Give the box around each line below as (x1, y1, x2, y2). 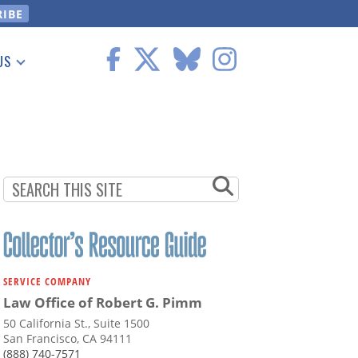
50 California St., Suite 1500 (3, 316, 149, 332)
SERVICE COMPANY (3, 274, 91, 289)
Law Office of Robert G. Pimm (3, 293, 202, 312)
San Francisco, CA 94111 (3, 331, 132, 347)
